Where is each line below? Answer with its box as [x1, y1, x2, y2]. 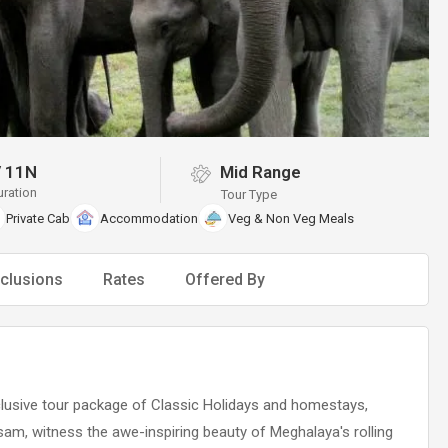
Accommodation [100, 210, 198, 226]
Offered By [185, 270, 265, 289]
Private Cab [6, 210, 70, 226]
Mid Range [216, 162, 302, 182]
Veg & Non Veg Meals [228, 210, 354, 226]
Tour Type [221, 187, 278, 202]
